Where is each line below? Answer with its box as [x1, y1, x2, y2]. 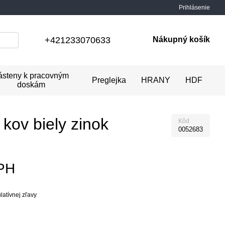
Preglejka [92, 76, 126, 84]
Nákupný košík [153, 35, 210, 44]
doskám [17, 80, 45, 89]
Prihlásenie [179, 4, 210, 11]
